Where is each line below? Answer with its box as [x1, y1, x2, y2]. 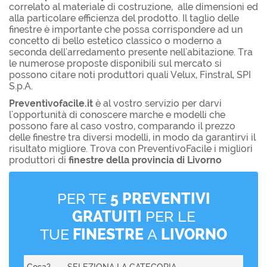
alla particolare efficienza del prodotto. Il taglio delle [9, 12, 239, 24]
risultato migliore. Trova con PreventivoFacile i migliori [9, 142, 253, 154]
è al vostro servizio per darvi [93, 97, 222, 109]
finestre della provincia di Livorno [69, 154, 222, 166]
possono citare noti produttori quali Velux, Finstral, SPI [9, 69, 251, 80]
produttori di [9, 154, 69, 166]
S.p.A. [9, 80, 33, 92]
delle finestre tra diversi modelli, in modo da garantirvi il [9, 131, 256, 143]
